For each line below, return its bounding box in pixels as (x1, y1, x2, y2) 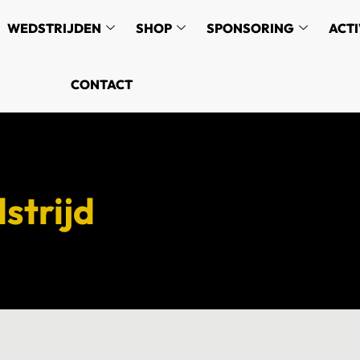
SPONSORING (207, 20, 295, 36)
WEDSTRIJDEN (7, 20, 102, 36)
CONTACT (70, 76, 133, 92)
